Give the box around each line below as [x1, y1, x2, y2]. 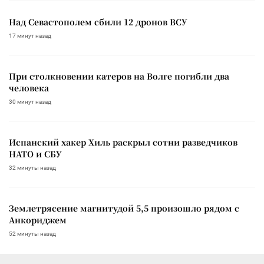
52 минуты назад [9, 230, 56, 237]
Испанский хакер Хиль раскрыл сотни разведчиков [9, 136, 237, 148]
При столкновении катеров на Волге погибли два [9, 70, 229, 82]
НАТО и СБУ [9, 147, 62, 160]
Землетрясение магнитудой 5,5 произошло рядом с [9, 202, 239, 214]
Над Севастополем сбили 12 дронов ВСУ [9, 15, 187, 28]
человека [9, 81, 49, 94]
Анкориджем [9, 213, 67, 226]
